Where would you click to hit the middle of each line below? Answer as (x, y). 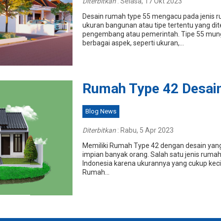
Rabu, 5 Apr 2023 (147, 130)
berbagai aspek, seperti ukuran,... (133, 43)
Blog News (101, 111)
